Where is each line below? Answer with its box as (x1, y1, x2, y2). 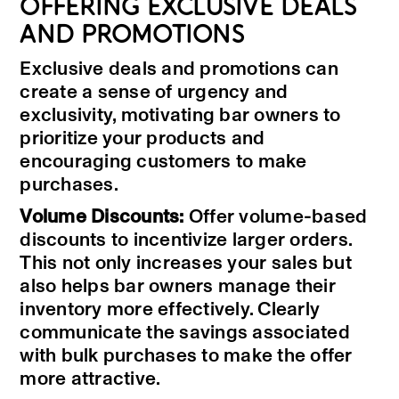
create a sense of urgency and (20, 83, 289, 102)
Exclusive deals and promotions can (20, 60, 338, 79)
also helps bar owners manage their (20, 277, 336, 297)
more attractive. (20, 370, 161, 389)
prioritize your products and (20, 129, 265, 149)
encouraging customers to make (20, 152, 307, 172)
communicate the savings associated (20, 323, 350, 343)
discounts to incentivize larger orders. (20, 231, 353, 250)
